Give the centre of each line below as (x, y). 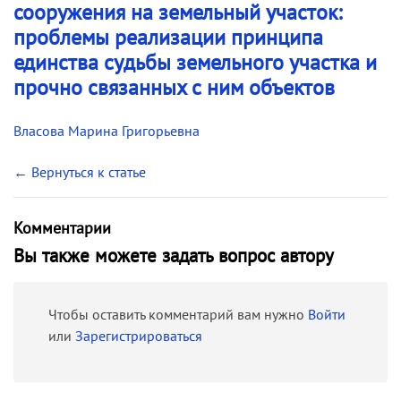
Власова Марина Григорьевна (107, 130)
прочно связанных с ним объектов (174, 87)
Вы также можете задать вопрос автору (174, 255)
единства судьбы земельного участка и (195, 62)
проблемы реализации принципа (168, 37)
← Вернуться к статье (80, 171)
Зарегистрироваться (139, 335)
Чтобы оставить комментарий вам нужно (178, 314)
